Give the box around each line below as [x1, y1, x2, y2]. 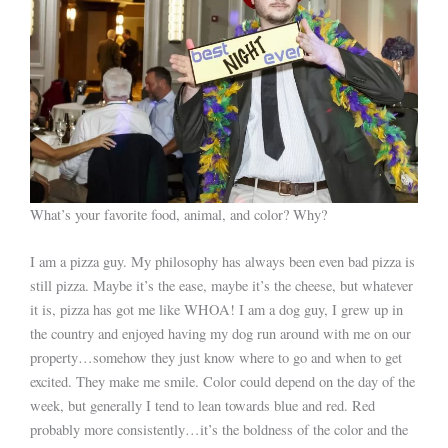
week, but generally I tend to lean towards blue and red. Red [30, 396, 375, 416]
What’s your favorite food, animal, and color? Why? [30, 204, 327, 224]
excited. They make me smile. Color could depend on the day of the [30, 372, 415, 392]
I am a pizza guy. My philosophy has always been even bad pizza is [30, 252, 415, 272]
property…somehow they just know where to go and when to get [30, 348, 402, 368]
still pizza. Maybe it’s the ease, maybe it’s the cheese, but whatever [30, 276, 413, 296]
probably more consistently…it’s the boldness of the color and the [30, 420, 408, 440]
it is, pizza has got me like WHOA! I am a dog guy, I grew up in [30, 300, 403, 320]
